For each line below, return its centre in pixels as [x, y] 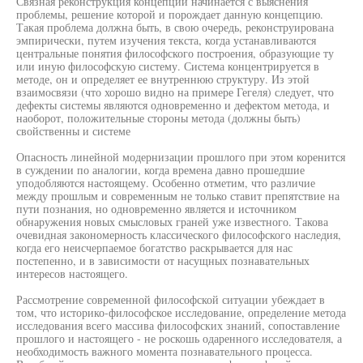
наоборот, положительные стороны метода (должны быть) [158, 118]
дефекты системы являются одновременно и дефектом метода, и [173, 105]
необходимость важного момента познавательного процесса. [164, 351]
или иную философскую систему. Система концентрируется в [168, 66]
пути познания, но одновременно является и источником [156, 209]
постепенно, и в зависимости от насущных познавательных [163, 261]
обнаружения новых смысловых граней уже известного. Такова [172, 222]
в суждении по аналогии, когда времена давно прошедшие [160, 170]
